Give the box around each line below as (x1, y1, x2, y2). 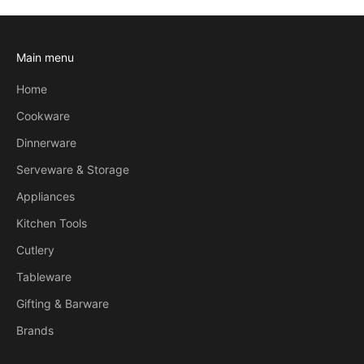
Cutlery (16, 243, 54, 258)
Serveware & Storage (16, 162, 129, 177)
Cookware (16, 109, 70, 123)
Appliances (16, 189, 75, 204)
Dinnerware (16, 136, 76, 150)
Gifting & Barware (16, 297, 109, 311)
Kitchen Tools (16, 216, 87, 231)
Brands (16, 323, 54, 338)
